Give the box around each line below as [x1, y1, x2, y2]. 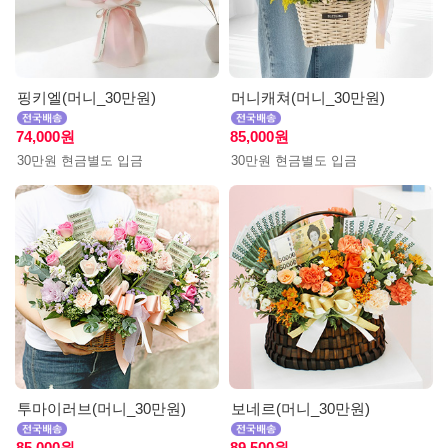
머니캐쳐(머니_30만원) [231, 89, 385, 106]
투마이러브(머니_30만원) [17, 400, 186, 417]
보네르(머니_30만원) [231, 400, 370, 417]
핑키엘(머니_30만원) [17, 89, 156, 106]
